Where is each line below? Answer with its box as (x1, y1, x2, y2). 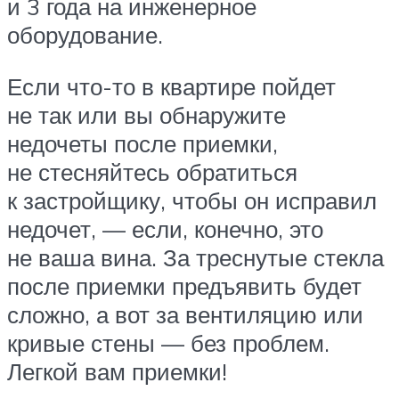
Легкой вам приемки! (7, 357, 227, 387)
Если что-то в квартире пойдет (7, 72, 336, 102)
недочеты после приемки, (7, 129, 278, 159)
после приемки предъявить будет (7, 272, 362, 301)
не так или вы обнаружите (7, 101, 286, 130)
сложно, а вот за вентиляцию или (7, 300, 363, 330)
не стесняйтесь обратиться (7, 158, 297, 187)
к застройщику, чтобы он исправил (7, 186, 377, 216)
